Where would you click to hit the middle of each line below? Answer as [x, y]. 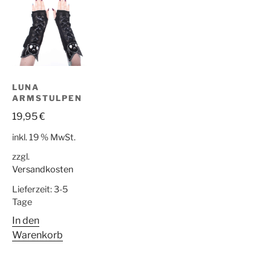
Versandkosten [43, 170]
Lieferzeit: [33, 189]
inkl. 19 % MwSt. [44, 138]
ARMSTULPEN [47, 98]
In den [26, 220]
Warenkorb [38, 235]
